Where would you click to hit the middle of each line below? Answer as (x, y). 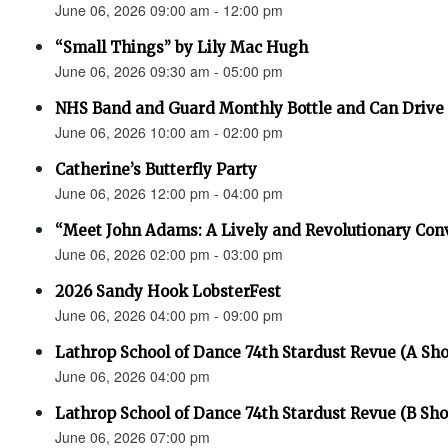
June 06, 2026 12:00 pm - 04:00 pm (169, 193)
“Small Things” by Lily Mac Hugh (181, 47)
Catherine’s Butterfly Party (156, 169)
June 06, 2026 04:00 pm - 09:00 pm (169, 315)
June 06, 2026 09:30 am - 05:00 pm (169, 71)
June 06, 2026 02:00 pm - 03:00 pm (169, 254)
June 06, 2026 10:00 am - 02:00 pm (169, 132)
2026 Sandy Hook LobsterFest (168, 291)
